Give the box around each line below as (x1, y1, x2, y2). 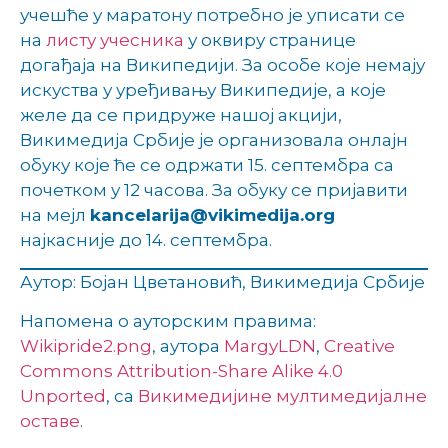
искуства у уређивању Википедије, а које (20, 80, 386, 101)
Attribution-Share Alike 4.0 (117, 361, 343, 382)
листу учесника (46, 30, 184, 51)
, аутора (152, 336, 224, 357)
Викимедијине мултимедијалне (138, 386, 427, 407)
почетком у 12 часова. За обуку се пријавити (20, 180, 408, 201)
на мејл (20, 205, 90, 226)
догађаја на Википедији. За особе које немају (20, 55, 425, 76)
